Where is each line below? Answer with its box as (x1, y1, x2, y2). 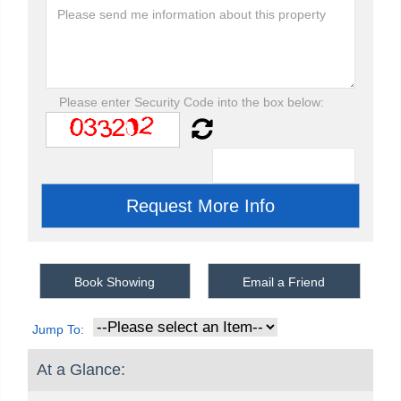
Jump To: (32, 321, 84, 337)
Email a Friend (239, 274, 329, 289)
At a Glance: (37, 360, 125, 379)
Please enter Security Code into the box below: (59, 94, 324, 109)
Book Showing (71, 274, 159, 289)
